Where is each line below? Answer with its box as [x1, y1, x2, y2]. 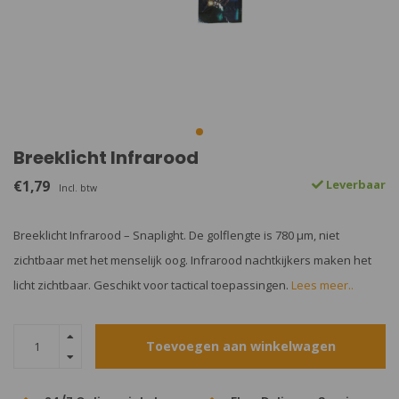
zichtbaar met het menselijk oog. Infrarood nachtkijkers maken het [13, 252, 371, 268]
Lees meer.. [291, 277, 354, 293]
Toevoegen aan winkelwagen [145, 338, 336, 354]
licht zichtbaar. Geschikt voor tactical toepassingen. [13, 277, 291, 293]
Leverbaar [323, 176, 386, 192]
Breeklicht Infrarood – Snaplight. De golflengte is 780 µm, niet [13, 227, 339, 243]
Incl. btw [59, 182, 97, 194]
